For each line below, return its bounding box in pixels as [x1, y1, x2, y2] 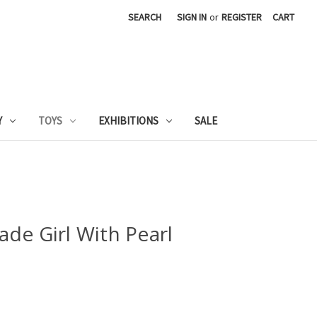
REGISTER [221, 11, 263, 23]
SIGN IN [177, 11, 207, 23]
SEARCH [128, 11, 162, 23]
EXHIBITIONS [98, 113, 159, 127]
